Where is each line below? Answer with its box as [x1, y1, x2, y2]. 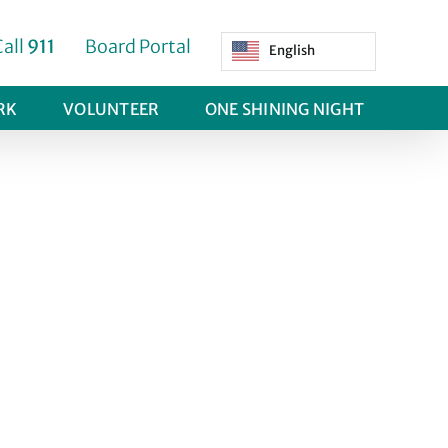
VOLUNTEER [63, 99, 160, 120]
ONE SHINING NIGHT [204, 99, 365, 120]
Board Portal [85, 35, 191, 58]
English [269, 42, 315, 59]
